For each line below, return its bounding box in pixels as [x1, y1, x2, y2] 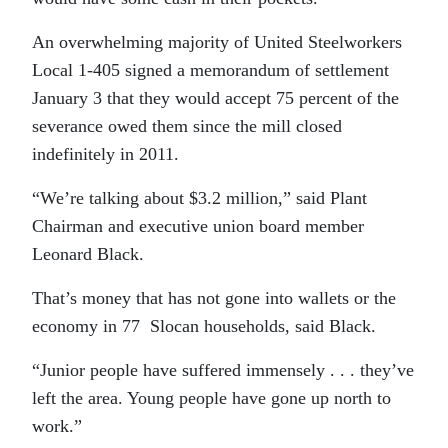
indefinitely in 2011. [32, 144, 179, 164]
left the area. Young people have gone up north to [32, 388, 391, 408]
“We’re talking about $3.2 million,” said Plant [32, 188, 367, 208]
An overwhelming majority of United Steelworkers [32, 32, 402, 52]
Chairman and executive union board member [32, 216, 364, 236]
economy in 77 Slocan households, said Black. [32, 316, 376, 336]
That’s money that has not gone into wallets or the [32, 288, 396, 308]
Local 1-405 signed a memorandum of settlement [32, 60, 389, 80]
